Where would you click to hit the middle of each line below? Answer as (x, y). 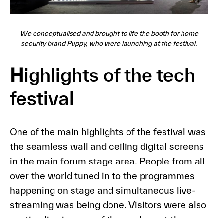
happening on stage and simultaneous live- (102, 190)
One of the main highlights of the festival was (108, 132)
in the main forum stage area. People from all (107, 161)
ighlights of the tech (109, 75)
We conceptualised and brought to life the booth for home (109, 33)
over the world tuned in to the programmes (102, 175)
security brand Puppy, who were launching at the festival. (109, 43)
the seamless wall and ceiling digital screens (107, 146)
